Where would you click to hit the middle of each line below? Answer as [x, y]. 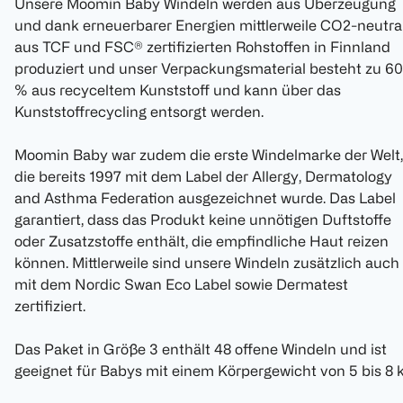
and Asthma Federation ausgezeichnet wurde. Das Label [205, 198]
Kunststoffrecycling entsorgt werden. [139, 112]
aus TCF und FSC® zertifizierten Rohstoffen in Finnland [202, 47]
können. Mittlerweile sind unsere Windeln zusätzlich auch [207, 263]
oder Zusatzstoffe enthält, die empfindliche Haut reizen [201, 242]
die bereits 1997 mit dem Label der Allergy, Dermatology [203, 177]
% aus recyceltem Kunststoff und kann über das [178, 90]
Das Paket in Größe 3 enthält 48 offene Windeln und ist [201, 349]
